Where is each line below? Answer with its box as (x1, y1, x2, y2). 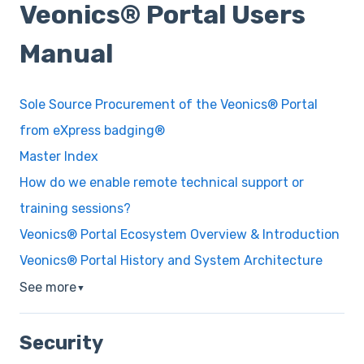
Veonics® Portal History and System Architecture (19, 252, 323, 268)
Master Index (19, 148, 98, 164)
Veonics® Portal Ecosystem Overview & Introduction (19, 226, 340, 242)
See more (19, 279, 76, 295)
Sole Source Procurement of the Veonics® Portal (19, 96, 318, 112)
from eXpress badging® (19, 122, 165, 138)
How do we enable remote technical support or (19, 174, 304, 190)
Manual (19, 38, 113, 70)
